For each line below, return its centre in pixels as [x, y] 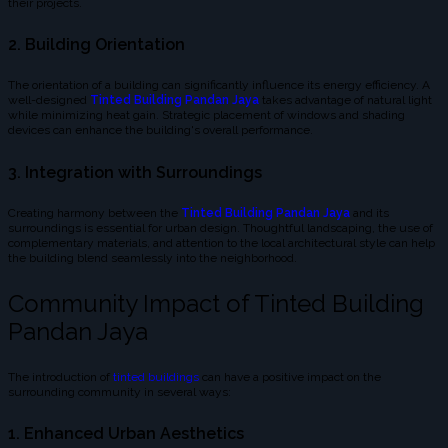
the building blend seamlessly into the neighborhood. [152, 258]
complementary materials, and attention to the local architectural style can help [221, 243]
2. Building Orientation [96, 45]
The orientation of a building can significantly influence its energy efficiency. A [219, 85]
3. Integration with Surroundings [135, 172]
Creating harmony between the [94, 213]
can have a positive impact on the [291, 377]
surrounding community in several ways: [119, 392]
